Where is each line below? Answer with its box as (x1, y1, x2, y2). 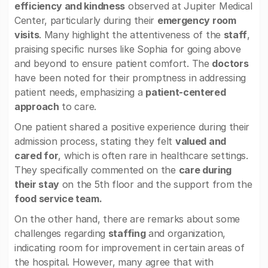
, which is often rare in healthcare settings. (58, 150, 248, 162)
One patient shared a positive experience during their (14, 121, 250, 133)
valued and (175, 135, 226, 147)
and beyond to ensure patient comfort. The (14, 57, 212, 69)
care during (178, 164, 232, 176)
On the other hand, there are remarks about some (14, 213, 240, 225)
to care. (59, 100, 96, 112)
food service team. (14, 193, 102, 205)
